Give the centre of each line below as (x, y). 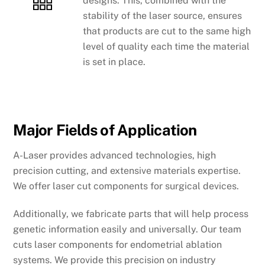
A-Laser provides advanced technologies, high (115, 156)
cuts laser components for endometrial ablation (118, 245)
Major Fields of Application (105, 130)
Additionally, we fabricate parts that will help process (131, 214)
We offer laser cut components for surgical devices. (126, 186)
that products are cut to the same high (167, 31)
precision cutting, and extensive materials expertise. (127, 171)
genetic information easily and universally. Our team (127, 230)
